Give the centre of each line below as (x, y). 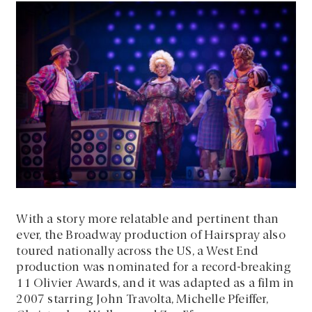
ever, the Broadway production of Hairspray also (151, 235)
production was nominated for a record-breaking (154, 267)
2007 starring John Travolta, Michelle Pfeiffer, (142, 299)
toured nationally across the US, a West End (138, 251)
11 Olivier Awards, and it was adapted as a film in (155, 283)
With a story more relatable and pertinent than (148, 219)
